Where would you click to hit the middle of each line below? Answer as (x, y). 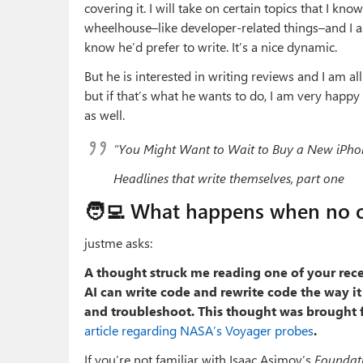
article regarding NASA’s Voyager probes (199, 331)
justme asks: (118, 243)
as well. (105, 115)
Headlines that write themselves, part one (229, 178)
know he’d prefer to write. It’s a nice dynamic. (211, 47)
